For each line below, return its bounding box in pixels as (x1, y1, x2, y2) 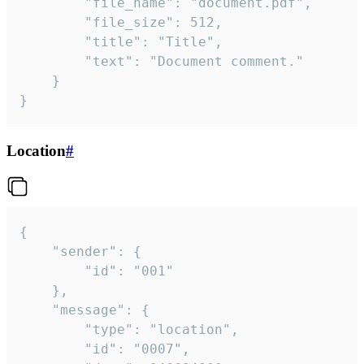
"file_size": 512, (19, 15, 84, 31)
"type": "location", (19, 321, 84, 337)
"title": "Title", (19, 34, 84, 50)
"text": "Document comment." (19, 54, 84, 70)
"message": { (19, 301, 52, 318)
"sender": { (19, 243, 52, 259)
